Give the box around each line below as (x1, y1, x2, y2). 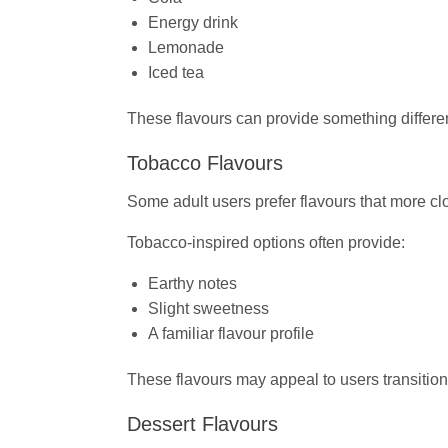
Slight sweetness (147, 300, 269, 318)
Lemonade (147, 39, 224, 57)
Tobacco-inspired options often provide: (127, 234, 405, 252)
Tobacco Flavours (127, 152, 283, 175)
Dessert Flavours (127, 412, 278, 435)
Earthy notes (147, 275, 237, 293)
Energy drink (147, 14, 238, 32)
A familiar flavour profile (147, 325, 314, 343)
